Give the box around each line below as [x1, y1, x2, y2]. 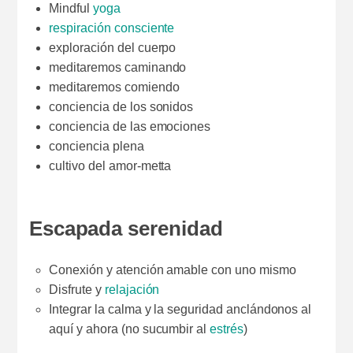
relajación [104, 283, 160, 297]
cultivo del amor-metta [49, 159, 172, 173]
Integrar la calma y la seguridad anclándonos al [49, 303, 312, 317]
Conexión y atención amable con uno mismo [49, 263, 296, 277]
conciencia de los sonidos [49, 100, 194, 114]
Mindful [49, 2, 94, 16]
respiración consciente [49, 21, 175, 35]
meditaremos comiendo [49, 80, 180, 95]
